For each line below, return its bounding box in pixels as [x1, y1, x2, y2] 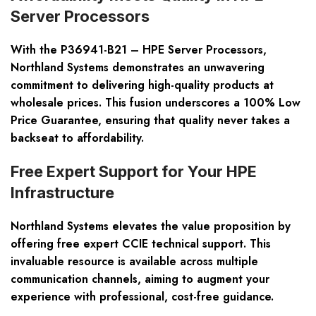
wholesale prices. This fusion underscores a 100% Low [11, 95, 300, 111]
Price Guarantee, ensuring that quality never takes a [11, 112, 290, 129]
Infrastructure [11, 183, 114, 202]
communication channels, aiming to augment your [11, 271, 269, 288]
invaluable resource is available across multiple [11, 253, 258, 270]
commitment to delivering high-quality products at [11, 77, 274, 94]
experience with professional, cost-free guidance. [11, 288, 274, 305]
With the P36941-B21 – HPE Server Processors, [11, 42, 267, 59]
